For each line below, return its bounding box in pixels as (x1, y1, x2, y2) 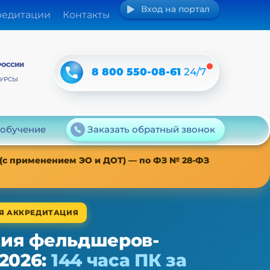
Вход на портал (141, 4, 210, 14)
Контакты (62, 9, 110, 21)
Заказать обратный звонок (87, 124, 215, 136)
